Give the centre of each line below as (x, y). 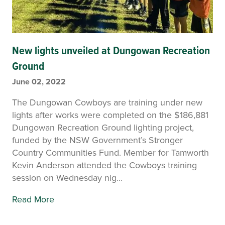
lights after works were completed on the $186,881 (110, 115)
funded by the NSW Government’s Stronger (97, 140)
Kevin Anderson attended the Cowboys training (104, 165)
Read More (33, 199)
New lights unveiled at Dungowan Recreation (111, 50)
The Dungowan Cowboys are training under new (107, 102)
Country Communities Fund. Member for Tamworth (110, 153)
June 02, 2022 (39, 81)
